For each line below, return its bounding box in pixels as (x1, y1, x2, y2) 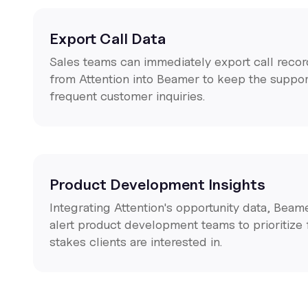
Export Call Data (49, 30, 166, 47)
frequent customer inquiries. (49, 89, 205, 103)
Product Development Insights (49, 175, 265, 193)
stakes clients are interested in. (49, 234, 222, 249)
